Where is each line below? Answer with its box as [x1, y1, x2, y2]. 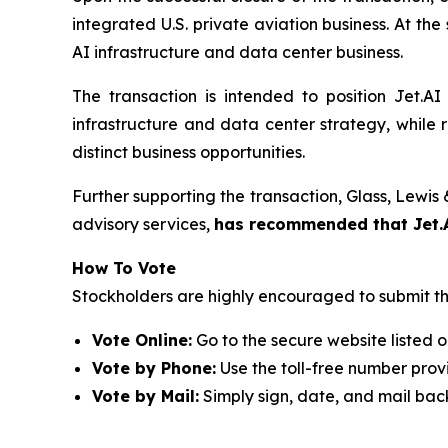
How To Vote [72, 258, 176, 278]
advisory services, [72, 214, 214, 234]
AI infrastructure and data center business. [72, 42, 403, 62]
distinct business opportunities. [72, 142, 305, 162]
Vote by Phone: [92, 358, 216, 378]
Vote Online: [92, 330, 192, 350]
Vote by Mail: [92, 386, 199, 406]
